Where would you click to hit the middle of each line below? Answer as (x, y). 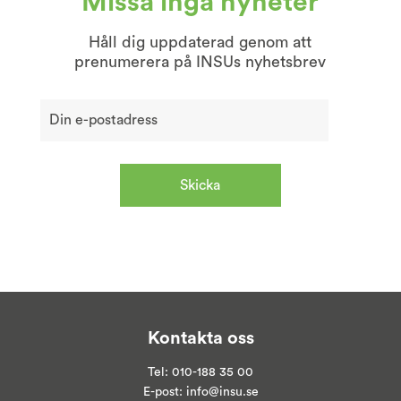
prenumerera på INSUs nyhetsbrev (200, 61)
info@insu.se (222, 392)
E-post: (164, 392)
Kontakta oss (200, 338)
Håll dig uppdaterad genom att (200, 42)
